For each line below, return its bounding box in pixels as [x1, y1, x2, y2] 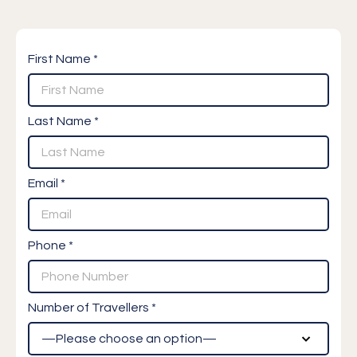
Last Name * [28, 114, 99, 127]
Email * [28, 176, 65, 190]
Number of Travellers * [28, 300, 156, 314]
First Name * [28, 52, 98, 65]
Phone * [28, 238, 73, 252]
